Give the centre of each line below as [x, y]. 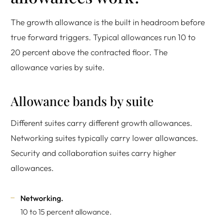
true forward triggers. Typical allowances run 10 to [103, 37]
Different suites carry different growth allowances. [101, 123]
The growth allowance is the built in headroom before [108, 22]
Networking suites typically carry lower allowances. [104, 138]
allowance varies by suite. [58, 67]
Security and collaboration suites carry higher [93, 153]
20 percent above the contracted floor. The [89, 52]
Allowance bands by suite [82, 101]
